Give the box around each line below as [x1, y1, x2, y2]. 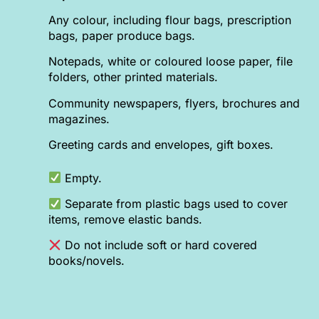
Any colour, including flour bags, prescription [48, 13, 292, 28]
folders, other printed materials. [48, 70, 219, 85]
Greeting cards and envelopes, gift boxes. [48, 137, 274, 152]
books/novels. [48, 253, 125, 268]
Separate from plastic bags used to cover [65, 197, 288, 211]
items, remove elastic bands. [48, 212, 203, 227]
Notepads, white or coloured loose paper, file [48, 54, 293, 69]
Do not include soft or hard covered [61, 238, 258, 253]
